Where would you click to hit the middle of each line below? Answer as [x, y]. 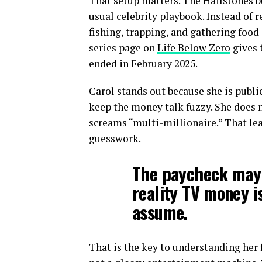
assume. [160, 212]
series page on [123, 47]
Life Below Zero [194, 47]
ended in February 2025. [143, 63]
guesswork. [115, 138]
